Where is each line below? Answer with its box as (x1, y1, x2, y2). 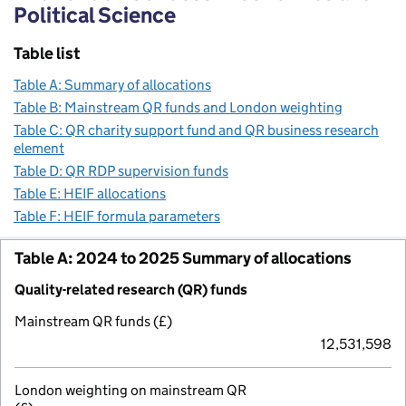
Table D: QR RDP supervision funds (14, 161, 228, 179)
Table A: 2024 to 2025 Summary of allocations (14, 247, 352, 268)
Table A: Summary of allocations (14, 75, 211, 93)
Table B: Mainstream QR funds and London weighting (14, 98, 343, 116)
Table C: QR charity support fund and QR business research (14, 121, 379, 139)
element (14, 139, 64, 157)
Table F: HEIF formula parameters (14, 207, 220, 225)
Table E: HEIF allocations (14, 184, 166, 202)
